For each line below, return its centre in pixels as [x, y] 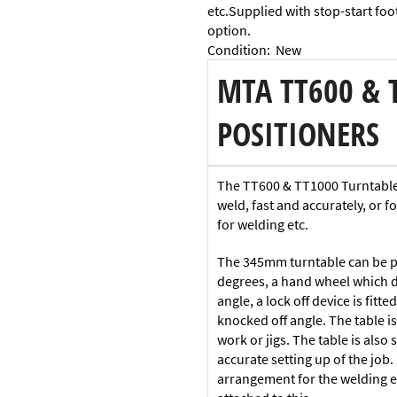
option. [229, 30]
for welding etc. [263, 224]
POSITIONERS [298, 134]
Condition [237, 49]
